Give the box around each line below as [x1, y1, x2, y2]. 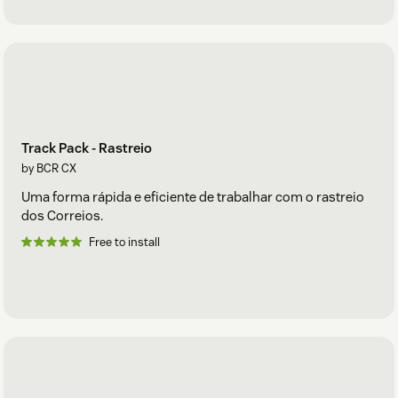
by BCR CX [21, 160, 76, 176]
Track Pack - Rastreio [21, 139, 152, 156]
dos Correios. [21, 206, 103, 224]
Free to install [89, 234, 160, 250]
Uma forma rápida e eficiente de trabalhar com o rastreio [21, 187, 364, 205]
